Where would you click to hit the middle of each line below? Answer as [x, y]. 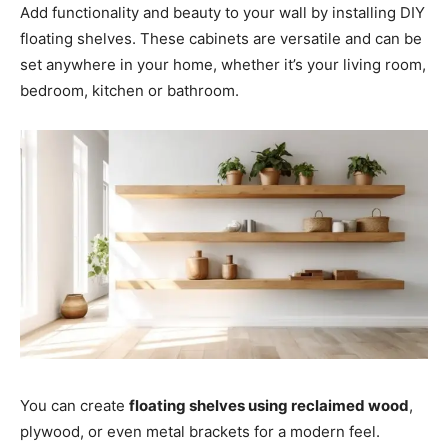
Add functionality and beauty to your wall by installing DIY [222, 13]
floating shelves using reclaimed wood [269, 405]
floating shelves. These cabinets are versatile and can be [221, 39]
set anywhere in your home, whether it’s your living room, [223, 65]
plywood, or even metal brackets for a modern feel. [200, 431]
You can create [74, 405]
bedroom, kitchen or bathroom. [129, 91]
